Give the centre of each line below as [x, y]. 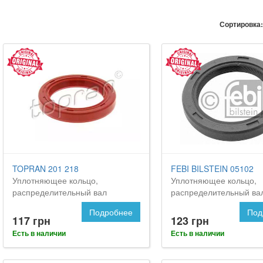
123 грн [190, 220]
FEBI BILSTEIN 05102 [212, 168]
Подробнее [111, 212]
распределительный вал [60, 192]
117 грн [31, 220]
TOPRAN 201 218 [45, 168]
